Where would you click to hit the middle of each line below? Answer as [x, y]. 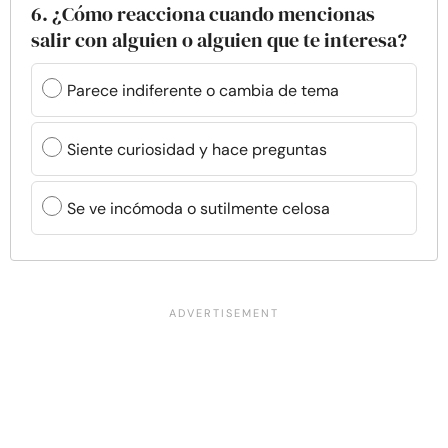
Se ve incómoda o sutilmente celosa [198, 208]
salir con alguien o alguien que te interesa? [219, 40]
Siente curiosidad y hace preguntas [197, 149]
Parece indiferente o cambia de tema [203, 90]
